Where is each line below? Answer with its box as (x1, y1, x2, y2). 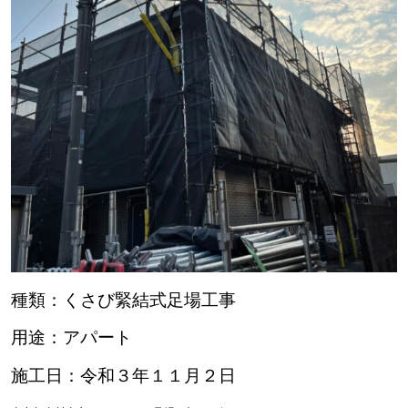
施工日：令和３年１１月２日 (10, 365, 236, 385)
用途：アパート (10, 328, 132, 348)
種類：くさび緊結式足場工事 (10, 291, 236, 311)
